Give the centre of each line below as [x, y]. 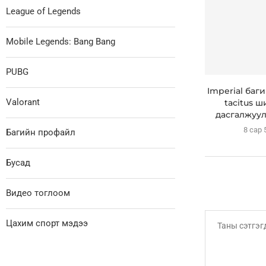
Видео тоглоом [38, 193]
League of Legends [43, 11]
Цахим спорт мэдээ [47, 223]
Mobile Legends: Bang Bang [61, 41]
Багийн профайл [41, 132]
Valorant [23, 102]
